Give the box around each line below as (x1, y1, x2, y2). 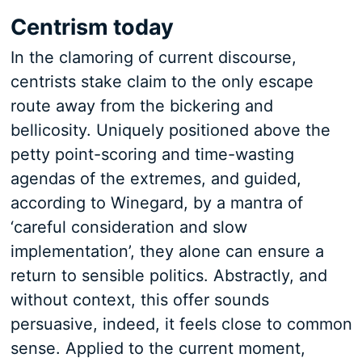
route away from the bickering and (10, 96, 273, 116)
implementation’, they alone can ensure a (10, 242, 324, 261)
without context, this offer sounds (10, 290, 269, 309)
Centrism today (10, 14, 174, 40)
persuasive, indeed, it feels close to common (10, 314, 352, 334)
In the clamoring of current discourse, (10, 48, 297, 67)
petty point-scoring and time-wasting (10, 145, 294, 164)
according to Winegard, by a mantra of (10, 193, 303, 213)
